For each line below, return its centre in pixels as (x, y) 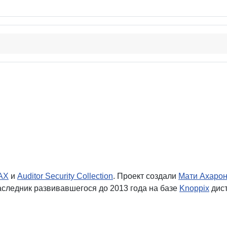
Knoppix (194, 188)
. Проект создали (146, 176)
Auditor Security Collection (65, 176)
